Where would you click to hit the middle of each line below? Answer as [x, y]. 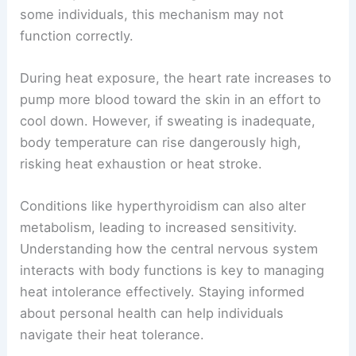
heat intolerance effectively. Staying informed [163, 292]
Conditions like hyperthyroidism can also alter [163, 206]
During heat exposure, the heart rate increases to [176, 77]
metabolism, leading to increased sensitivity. [159, 228]
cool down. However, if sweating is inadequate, [168, 120]
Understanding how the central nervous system [169, 249]
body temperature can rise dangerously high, [161, 142]
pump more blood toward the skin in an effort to [171, 99]
